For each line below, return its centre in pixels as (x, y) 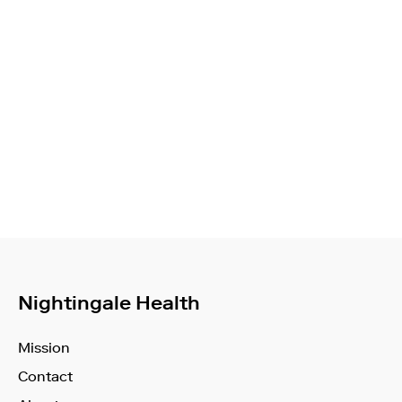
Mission (44, 348)
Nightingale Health (109, 303)
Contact (45, 376)
